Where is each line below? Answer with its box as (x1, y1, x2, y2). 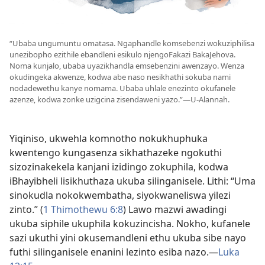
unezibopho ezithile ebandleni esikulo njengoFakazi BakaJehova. (9, 49, 235, 60)
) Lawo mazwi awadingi (123, 203, 227, 216)
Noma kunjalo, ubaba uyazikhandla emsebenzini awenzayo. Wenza (9, 60, 244, 72)
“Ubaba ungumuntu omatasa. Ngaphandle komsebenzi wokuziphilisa (9, 38, 254, 49)
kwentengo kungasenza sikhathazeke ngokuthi (9, 146, 222, 160)
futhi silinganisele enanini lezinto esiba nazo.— (9, 245, 218, 259)
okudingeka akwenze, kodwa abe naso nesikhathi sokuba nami (9, 72, 231, 83)
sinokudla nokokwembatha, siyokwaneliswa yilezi (9, 189, 231, 202)
